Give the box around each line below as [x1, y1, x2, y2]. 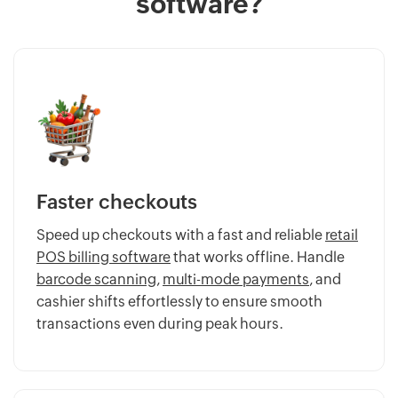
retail [325, 227, 358, 244]
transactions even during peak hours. [36, 315, 283, 333]
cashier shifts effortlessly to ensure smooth [36, 293, 322, 311]
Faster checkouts [36, 191, 197, 214]
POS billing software [36, 249, 171, 267]
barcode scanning [36, 271, 156, 289]
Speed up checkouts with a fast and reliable [36, 227, 325, 244]
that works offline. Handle [171, 249, 345, 267]
